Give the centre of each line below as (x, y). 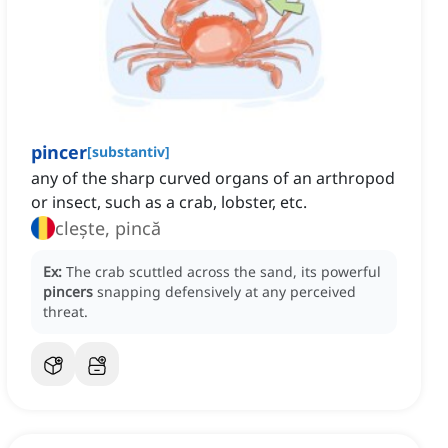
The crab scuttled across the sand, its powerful (223, 272)
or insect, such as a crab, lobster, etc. (169, 202)
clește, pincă (108, 228)
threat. (65, 312)
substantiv (128, 152)
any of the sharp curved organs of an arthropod (213, 178)
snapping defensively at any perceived (226, 292)
